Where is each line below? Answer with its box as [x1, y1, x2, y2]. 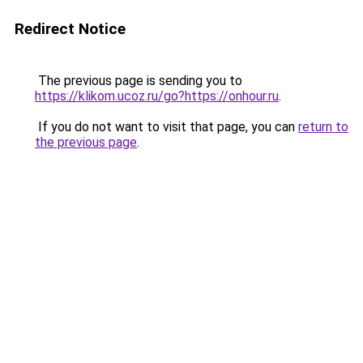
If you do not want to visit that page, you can [35, 119, 298, 135]
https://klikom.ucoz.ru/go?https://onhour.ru [35, 88, 279, 104]
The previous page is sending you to [35, 73, 242, 88]
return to [298, 119, 348, 135]
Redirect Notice [15, 19, 126, 38]
